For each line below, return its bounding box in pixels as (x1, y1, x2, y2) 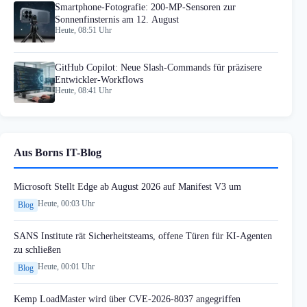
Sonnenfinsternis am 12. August (55, 14, 179, 25)
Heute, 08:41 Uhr (55, 86, 112, 95)
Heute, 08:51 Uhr (55, 26, 112, 35)
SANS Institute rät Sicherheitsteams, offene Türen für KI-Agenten (14, 230, 272, 242)
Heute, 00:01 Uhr (38, 262, 95, 272)
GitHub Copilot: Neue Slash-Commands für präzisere (55, 62, 262, 73)
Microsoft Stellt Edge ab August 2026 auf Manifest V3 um (14, 181, 241, 193)
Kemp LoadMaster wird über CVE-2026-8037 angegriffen (14, 293, 241, 305)
